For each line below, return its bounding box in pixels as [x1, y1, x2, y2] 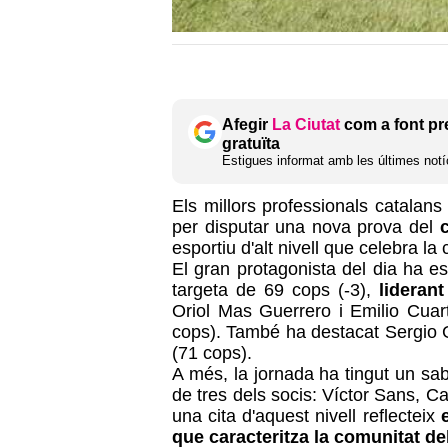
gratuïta [222, 134, 280, 152]
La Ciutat [272, 115, 340, 133]
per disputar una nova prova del [172, 216, 434, 237]
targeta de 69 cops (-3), [172, 279, 371, 300]
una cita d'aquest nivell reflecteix [172, 405, 441, 426]
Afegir [222, 115, 272, 133]
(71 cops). [172, 342, 252, 363]
